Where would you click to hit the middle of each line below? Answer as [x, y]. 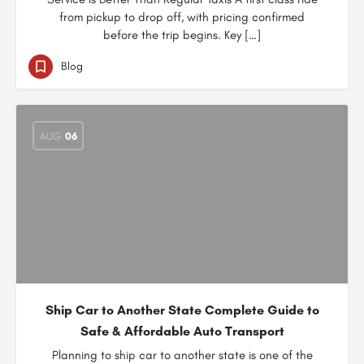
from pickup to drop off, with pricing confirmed [182, 17]
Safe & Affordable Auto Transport [182, 331]
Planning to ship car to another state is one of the [182, 355]
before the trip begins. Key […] [182, 35]
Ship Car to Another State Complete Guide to [182, 310]
